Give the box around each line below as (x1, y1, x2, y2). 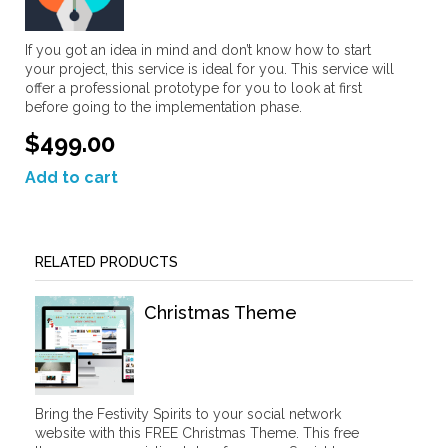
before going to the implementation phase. (25, 98, 302, 115)
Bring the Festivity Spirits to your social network (35, 406, 341, 423)
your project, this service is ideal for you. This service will (25, 60, 394, 77)
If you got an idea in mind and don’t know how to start (25, 41, 371, 58)
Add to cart (25, 168, 118, 188)
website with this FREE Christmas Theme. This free (35, 425, 359, 442)
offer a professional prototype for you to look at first (25, 79, 362, 96)
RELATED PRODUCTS (35, 254, 178, 271)
